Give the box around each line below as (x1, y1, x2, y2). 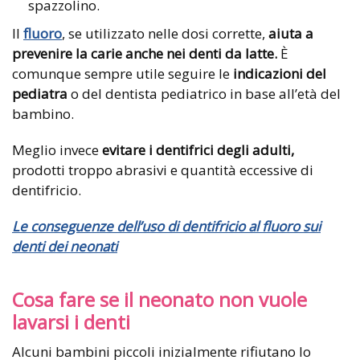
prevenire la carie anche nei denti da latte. (12, 43, 277, 63)
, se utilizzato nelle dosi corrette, (62, 23, 268, 43)
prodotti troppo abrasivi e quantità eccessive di (12, 160, 313, 179)
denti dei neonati (12, 236, 117, 256)
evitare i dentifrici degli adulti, (99, 140, 294, 159)
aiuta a (268, 23, 313, 43)
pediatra (12, 84, 67, 103)
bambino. (12, 104, 74, 123)
